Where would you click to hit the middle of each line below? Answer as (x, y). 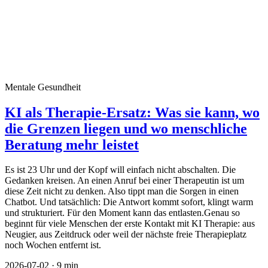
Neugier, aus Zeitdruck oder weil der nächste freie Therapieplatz (126, 234)
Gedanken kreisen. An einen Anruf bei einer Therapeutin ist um (124, 181)
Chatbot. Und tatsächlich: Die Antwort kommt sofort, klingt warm (129, 202)
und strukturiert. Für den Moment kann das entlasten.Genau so (122, 213)
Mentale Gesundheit (43, 87)
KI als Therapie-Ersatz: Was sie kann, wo (132, 112)
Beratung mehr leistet (72, 144)
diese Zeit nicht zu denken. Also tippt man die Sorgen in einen (122, 191)
